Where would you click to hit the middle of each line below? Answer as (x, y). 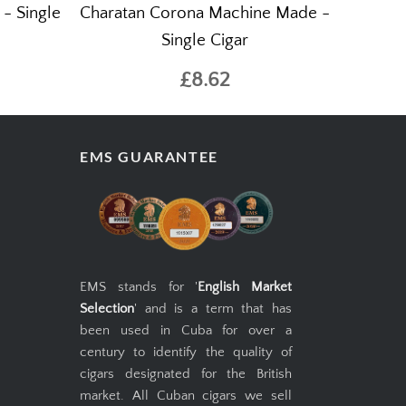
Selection (107, 309)
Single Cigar (205, 41)
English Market (245, 287)
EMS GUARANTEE (149, 157)
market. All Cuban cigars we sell (186, 396)
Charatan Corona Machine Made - (205, 14)
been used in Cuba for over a (186, 331)
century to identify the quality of (186, 353)
